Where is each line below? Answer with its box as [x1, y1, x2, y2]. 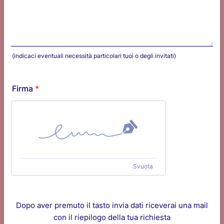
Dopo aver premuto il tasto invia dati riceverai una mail [16, 200, 208, 210]
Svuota [133, 162, 153, 170]
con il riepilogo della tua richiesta [53, 212, 170, 222]
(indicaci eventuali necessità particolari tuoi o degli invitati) [12, 51, 176, 59]
